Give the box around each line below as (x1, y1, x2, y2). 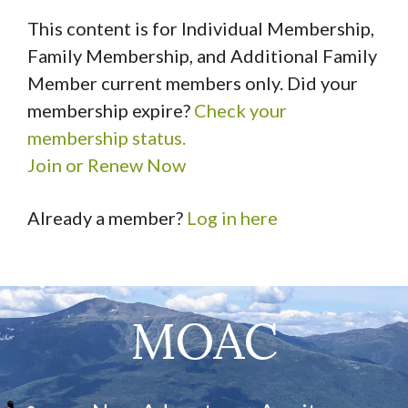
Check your (194, 99, 287, 121)
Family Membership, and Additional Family (27, 45, 377, 66)
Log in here (187, 207, 278, 229)
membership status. (27, 127, 186, 148)
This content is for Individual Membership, (27, 17, 374, 39)
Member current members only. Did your (27, 72, 358, 94)
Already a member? (27, 207, 187, 229)
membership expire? (27, 99, 194, 121)
